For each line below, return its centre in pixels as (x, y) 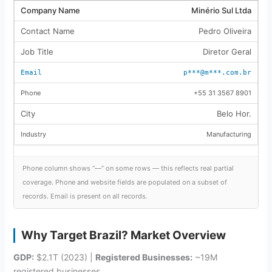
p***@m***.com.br (217, 72)
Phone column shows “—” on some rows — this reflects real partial (128, 168)
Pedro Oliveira (225, 31)
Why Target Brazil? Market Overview (123, 235)
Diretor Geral (227, 51)
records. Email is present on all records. (85, 196)
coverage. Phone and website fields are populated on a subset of (124, 182)
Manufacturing (229, 134)
